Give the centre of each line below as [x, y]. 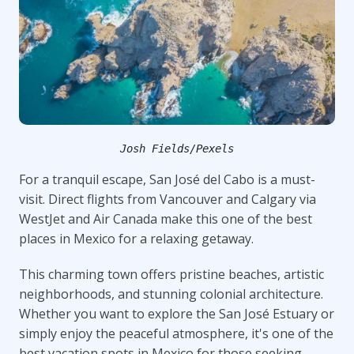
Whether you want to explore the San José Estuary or [177, 313]
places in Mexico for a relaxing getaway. [136, 238]
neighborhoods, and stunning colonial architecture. [171, 294]
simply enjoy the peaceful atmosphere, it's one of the [176, 333]
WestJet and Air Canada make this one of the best [166, 218]
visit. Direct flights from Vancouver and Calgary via [168, 199]
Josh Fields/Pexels [177, 148]
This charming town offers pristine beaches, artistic [171, 274]
